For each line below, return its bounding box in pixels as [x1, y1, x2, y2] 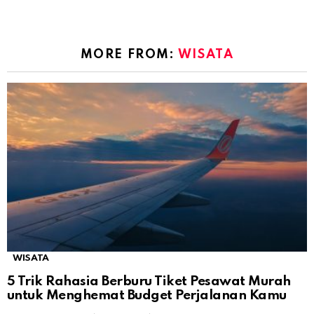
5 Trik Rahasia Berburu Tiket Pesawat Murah [7, 274, 291, 288]
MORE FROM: [80, 48, 178, 61]
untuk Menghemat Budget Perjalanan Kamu [7, 288, 287, 302]
